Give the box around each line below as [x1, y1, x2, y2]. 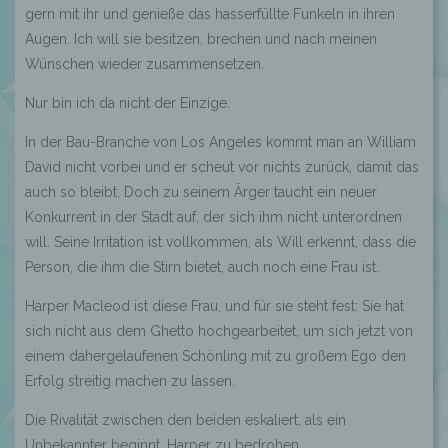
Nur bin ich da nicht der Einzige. [25, 95, 230, 111]
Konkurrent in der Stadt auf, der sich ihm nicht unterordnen [25, 209, 402, 225]
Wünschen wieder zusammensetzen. [25, 56, 264, 72]
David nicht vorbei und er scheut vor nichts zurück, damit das [25, 159, 419, 175]
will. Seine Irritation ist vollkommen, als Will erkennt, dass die [25, 234, 416, 250]
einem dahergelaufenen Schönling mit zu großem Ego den [25, 348, 406, 364]
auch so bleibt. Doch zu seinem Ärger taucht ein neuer [25, 184, 377, 200]
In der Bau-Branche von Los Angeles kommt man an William [25, 134, 416, 150]
